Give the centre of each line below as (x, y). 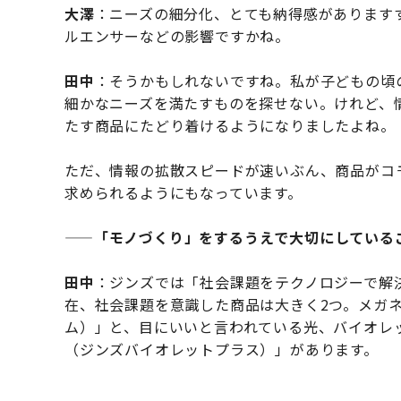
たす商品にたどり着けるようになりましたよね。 (230, 125)
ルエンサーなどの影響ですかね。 (178, 35)
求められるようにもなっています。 (183, 192)
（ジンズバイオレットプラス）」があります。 (222, 349)
